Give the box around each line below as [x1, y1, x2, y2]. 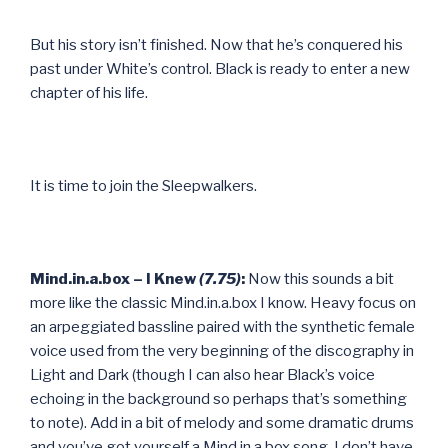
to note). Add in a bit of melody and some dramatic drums [30, 413, 414, 432]
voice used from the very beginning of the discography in [30, 341, 414, 360]
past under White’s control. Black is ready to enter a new [30, 59, 410, 78]
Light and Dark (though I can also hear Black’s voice [30, 365, 375, 384]
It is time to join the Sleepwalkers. [30, 176, 257, 195]
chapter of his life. [30, 83, 148, 102]
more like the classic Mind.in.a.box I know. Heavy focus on [30, 293, 416, 312]
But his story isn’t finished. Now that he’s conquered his [30, 35, 403, 54]
